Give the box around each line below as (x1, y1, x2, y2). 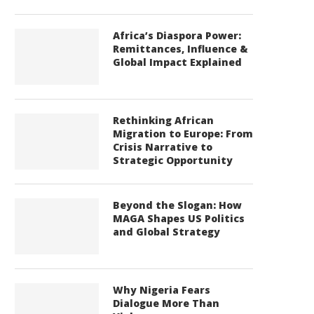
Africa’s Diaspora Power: (113, 29, 241, 42)
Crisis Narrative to (113, 140, 212, 153)
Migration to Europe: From (113, 127, 253, 140)
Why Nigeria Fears (113, 283, 210, 296)
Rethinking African (113, 114, 214, 127)
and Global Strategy (113, 225, 220, 238)
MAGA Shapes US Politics (113, 212, 245, 225)
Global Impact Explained (113, 55, 242, 69)
